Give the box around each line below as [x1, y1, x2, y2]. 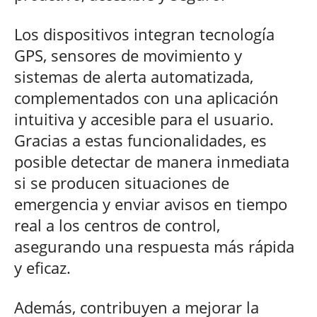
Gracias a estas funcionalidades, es [14, 129, 267, 151]
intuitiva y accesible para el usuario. [14, 108, 274, 130]
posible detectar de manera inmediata [14, 151, 289, 173]
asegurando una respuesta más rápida [14, 236, 294, 258]
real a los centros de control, [14, 214, 220, 236]
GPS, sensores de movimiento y [14, 45, 242, 67]
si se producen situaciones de [14, 172, 229, 194]
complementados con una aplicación [14, 87, 279, 109]
